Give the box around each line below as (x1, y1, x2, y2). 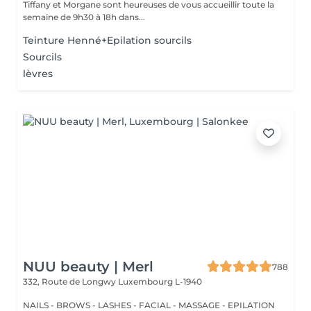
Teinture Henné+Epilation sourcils (23, 34, 192, 47)
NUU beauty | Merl (23, 258, 153, 275)
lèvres (23, 67, 53, 80)
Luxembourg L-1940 (118, 276, 202, 287)
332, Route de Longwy (23, 276, 118, 287)
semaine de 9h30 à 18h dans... (23, 12, 145, 22)
